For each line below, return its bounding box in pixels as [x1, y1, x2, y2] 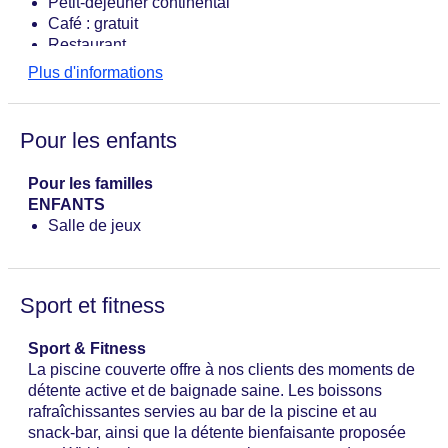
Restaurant [48, 36, 126, 54]
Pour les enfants [20, 128, 177, 154]
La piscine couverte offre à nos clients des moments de [28, 361, 415, 379]
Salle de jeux [48, 217, 141, 235]
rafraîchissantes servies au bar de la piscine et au [28, 403, 377, 421]
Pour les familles [28, 175, 153, 193]
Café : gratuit [48, 15, 138, 33]
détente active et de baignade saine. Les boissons [28, 382, 382, 400]
